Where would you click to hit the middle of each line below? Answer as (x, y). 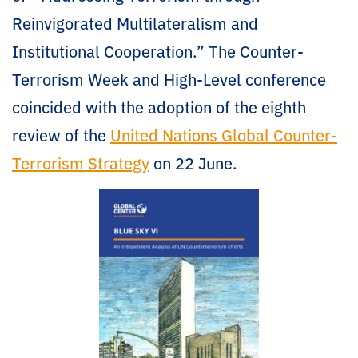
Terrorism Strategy (81, 163)
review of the (61, 135)
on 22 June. (193, 163)
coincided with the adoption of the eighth (159, 107)
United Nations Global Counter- (224, 135)
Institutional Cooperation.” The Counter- (158, 51)
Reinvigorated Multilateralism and (135, 23)
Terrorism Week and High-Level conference (169, 79)
